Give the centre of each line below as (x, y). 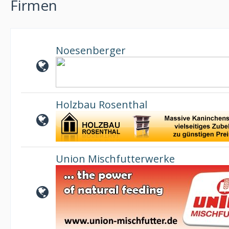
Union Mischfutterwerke (115, 159)
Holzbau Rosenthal (101, 105)
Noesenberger (91, 50)
